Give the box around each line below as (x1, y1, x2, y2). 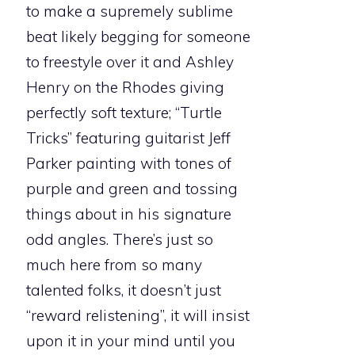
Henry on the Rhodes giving (26, 78, 224, 97)
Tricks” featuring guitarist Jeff (26, 128, 231, 148)
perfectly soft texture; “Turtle (26, 103, 222, 123)
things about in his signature (26, 204, 231, 224)
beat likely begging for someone (26, 27, 250, 47)
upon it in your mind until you (26, 331, 235, 351)
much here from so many (26, 255, 202, 275)
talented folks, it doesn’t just (26, 281, 221, 300)
